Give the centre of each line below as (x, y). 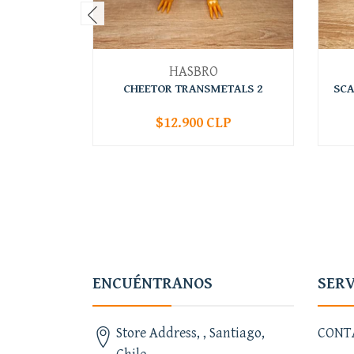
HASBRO (193, 71)
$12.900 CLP (193, 122)
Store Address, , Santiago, (190, 333)
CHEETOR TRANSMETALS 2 (193, 88)
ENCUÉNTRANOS (153, 283)
